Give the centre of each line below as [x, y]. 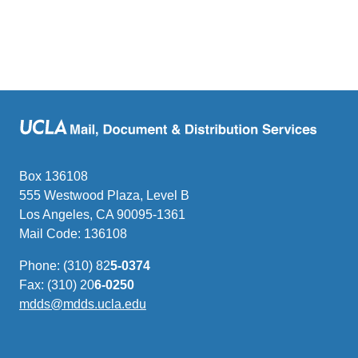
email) [164, 342]
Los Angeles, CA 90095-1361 [102, 214]
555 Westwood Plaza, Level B [104, 195]
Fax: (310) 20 [57, 284]
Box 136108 [54, 176]
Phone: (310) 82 [65, 265]
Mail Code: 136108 [73, 233]
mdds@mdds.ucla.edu [83, 304]
